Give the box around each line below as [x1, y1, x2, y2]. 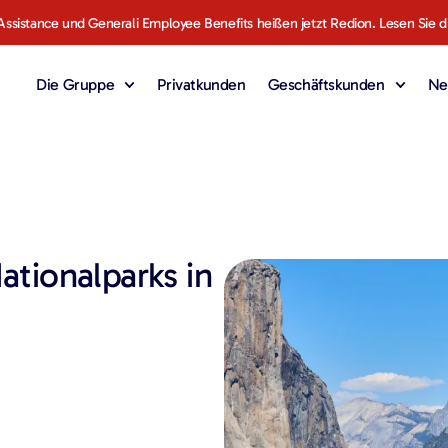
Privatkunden [157, 75, 246, 94]
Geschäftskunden [267, 75, 385, 94]
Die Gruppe [36, 75, 115, 94]
